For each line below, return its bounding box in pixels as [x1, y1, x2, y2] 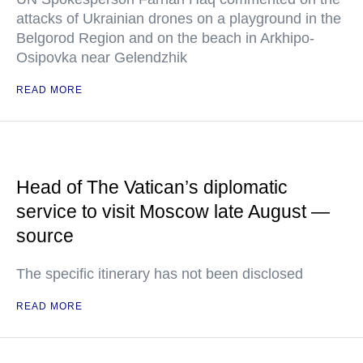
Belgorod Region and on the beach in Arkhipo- [16, 30, 314, 46]
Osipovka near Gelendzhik [16, 49, 187, 66]
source [16, 225, 74, 246]
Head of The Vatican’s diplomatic [16, 177, 288, 198]
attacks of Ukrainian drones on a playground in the [16, 11, 341, 27]
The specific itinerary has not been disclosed [16, 266, 303, 282]
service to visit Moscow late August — [16, 201, 330, 222]
